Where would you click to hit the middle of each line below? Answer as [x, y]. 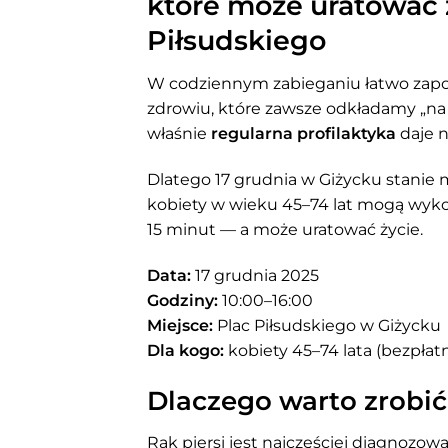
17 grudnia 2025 [255, 275]
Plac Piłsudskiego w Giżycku [327, 325]
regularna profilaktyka [303, 134]
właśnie [179, 134]
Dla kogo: [185, 350]
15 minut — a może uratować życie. [285, 230]
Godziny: [182, 300]
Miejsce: [180, 325]
